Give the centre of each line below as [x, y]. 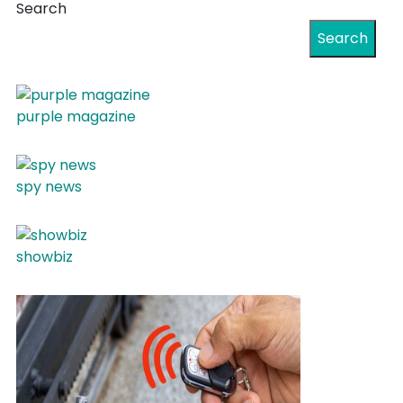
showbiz [45, 257]
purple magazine [76, 117]
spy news [49, 187]
